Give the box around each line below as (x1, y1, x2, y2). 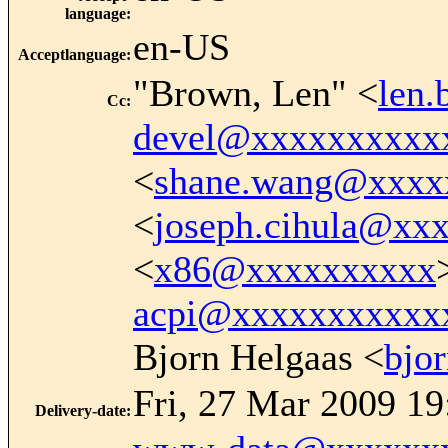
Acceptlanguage (18, 46, 126, 64)
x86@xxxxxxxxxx (154, 248, 436, 291)
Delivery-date (35, 402, 126, 420)
